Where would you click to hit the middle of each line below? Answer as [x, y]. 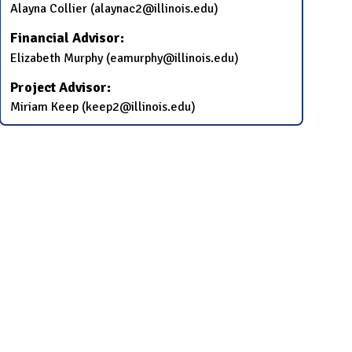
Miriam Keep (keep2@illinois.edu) [103, 107]
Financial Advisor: [68, 38]
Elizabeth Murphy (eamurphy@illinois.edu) [125, 58]
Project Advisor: [61, 87]
